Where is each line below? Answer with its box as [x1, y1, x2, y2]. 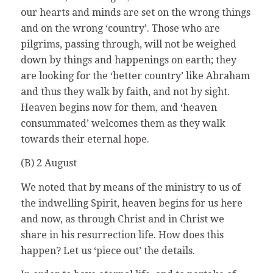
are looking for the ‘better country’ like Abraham [20, 69, 250, 82]
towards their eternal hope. [20, 133, 149, 145]
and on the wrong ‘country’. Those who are [20, 22, 220, 34]
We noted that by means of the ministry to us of [20, 181, 241, 193]
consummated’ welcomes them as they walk [20, 117, 225, 129]
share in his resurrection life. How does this [20, 229, 224, 241]
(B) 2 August [20, 157, 77, 169]
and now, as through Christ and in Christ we [20, 213, 224, 225]
